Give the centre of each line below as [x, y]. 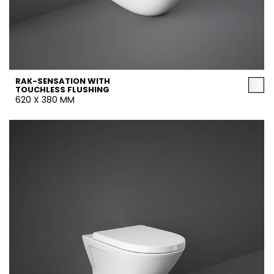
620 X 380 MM [45, 100]
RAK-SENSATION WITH [63, 81]
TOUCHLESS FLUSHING [62, 90]
